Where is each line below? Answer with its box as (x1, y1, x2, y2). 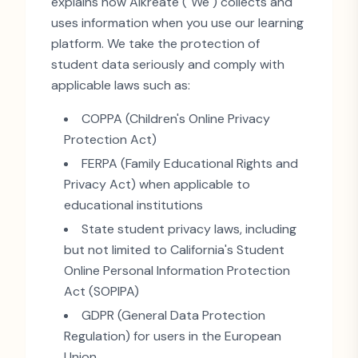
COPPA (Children (82, 110, 177, 127)
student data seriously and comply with (51, 56, 284, 73)
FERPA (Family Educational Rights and (82, 155, 298, 172)
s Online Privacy (179, 110, 270, 127)
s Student (227, 241, 284, 258)
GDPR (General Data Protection (82, 307, 265, 324)
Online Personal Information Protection (64, 262, 290, 279)
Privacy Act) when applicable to (64, 176, 250, 193)
